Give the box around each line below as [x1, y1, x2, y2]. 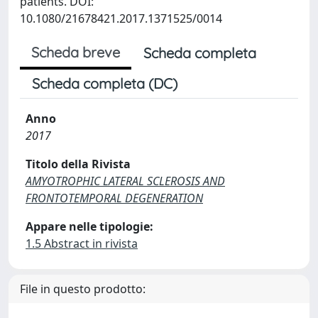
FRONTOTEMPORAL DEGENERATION [26, 190, 203, 206]
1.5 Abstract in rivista [26, 236, 138, 251]
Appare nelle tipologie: [26, 219, 153, 234]
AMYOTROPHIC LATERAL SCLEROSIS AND [26, 173, 225, 189]
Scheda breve [31, 43, 120, 61]
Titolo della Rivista [26, 156, 131, 172]
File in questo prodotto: [20, 281, 146, 297]
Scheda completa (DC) [32, 75, 177, 92]
